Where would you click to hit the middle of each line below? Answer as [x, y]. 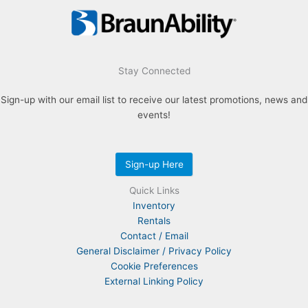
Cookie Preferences [154, 266]
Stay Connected [154, 71]
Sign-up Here [154, 165]
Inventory [154, 205]
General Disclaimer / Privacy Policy [154, 251]
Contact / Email [154, 235]
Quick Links [154, 190]
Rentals [154, 220]
